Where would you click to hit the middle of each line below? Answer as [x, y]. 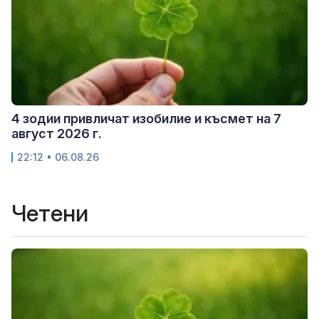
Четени [50, 213]
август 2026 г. [57, 133]
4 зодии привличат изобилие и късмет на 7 [146, 118]
